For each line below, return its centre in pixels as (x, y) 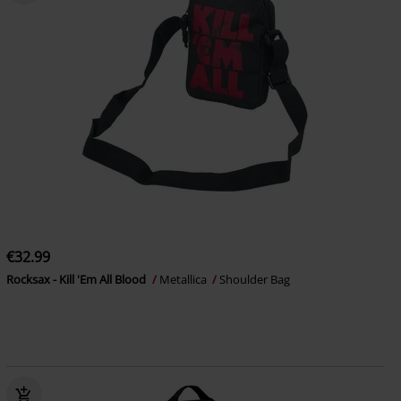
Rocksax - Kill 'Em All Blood (77, 279)
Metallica (184, 279)
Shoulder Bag (254, 279)
